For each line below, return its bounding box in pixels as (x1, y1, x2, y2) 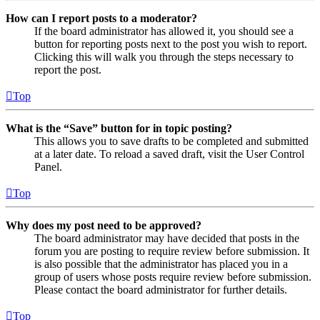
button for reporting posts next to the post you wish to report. (34, 38, 307, 51)
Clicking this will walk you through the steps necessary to (34, 51, 294, 64)
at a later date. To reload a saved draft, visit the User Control (34, 148, 304, 161)
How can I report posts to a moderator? (6, 12, 197, 25)
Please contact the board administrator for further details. (34, 284, 287, 296)
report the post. (34, 64, 101, 76)
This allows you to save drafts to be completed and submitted (34, 135, 309, 148)
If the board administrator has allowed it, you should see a (34, 25, 294, 38)
